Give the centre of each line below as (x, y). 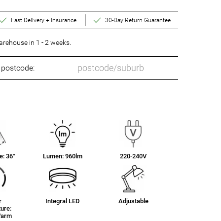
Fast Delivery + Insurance (43, 20)
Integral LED (63, 201)
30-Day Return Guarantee (138, 20)
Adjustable (133, 201)
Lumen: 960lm (63, 156)
